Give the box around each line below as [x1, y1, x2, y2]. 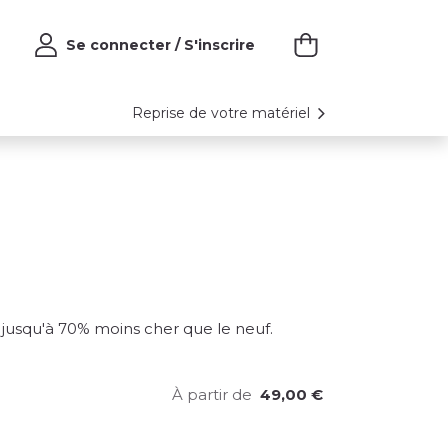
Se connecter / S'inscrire [66, 35, 255, 54]
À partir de [172, 385, 252, 404]
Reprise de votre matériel [132, 103, 314, 122]
